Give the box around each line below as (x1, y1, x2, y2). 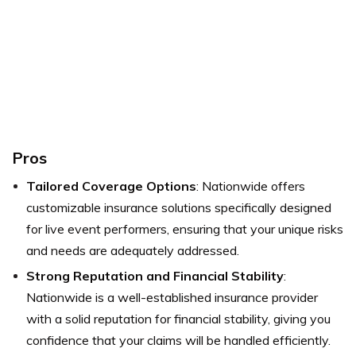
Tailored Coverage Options (26, 178, 196, 195)
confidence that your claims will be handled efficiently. (26, 332, 331, 349)
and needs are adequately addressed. (26, 242, 239, 259)
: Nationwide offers (196, 178, 305, 195)
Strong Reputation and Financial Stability (26, 268, 284, 284)
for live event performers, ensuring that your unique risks (26, 221, 343, 238)
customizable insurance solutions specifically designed (26, 199, 331, 216)
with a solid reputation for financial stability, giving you (26, 311, 331, 327)
